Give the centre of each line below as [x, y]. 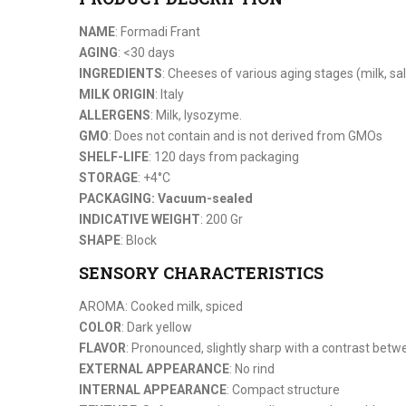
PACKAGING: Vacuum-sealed [166, 198]
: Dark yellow [157, 327]
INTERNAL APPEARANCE [153, 389]
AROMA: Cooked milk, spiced [161, 306]
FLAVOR [102, 348]
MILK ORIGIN [117, 94]
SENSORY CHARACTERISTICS [201, 273]
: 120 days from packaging [224, 156]
